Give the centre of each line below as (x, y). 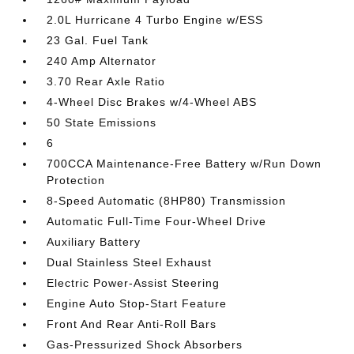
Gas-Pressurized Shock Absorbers (145, 345)
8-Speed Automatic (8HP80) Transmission (167, 201)
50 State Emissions (102, 122)
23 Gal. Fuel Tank (98, 40)
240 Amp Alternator (102, 61)
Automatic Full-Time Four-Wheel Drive (157, 221)
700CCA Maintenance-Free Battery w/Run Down (185, 164)
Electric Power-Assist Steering (134, 283)
